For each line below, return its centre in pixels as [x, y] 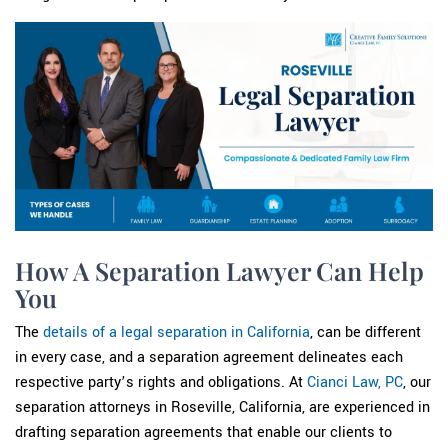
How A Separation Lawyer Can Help [219, 270]
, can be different [365, 332]
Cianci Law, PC [355, 382]
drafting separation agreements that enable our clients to [203, 432]
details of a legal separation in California [176, 332]
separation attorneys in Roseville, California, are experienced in [222, 407]
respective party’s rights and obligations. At [161, 382]
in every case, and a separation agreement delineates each [209, 357]
